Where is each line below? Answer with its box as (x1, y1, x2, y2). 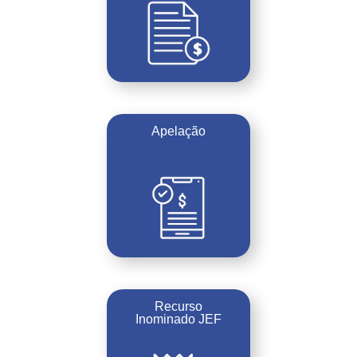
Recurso (155, 300, 202, 313)
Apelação (151, 124, 206, 138)
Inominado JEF (135, 312, 222, 326)
